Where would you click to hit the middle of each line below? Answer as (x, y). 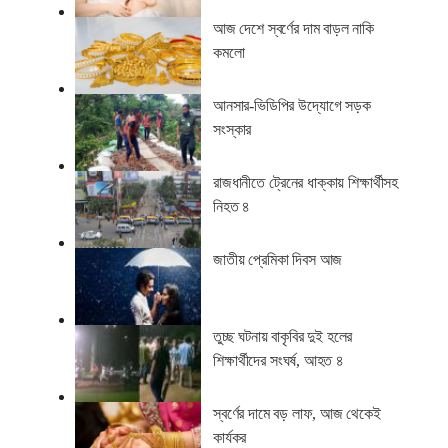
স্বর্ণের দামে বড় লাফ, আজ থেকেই (296, 414)
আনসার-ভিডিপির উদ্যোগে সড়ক (291, 105)
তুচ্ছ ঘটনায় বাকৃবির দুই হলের (282, 337)
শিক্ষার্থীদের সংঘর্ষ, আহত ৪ (278, 361)
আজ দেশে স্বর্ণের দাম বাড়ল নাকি (293, 28)
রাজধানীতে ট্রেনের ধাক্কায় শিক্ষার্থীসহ (305, 182)
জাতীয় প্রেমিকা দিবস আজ (277, 259)
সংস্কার (232, 129)
